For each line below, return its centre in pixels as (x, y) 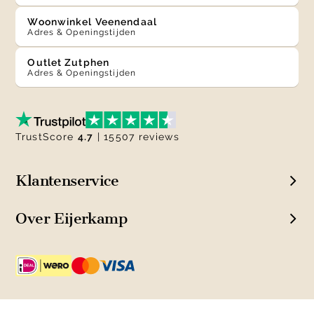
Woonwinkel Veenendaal (97, 22)
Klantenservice (67, 181)
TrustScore (47, 137)
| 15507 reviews (136, 137)
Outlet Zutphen (73, 63)
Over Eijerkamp (71, 219)
